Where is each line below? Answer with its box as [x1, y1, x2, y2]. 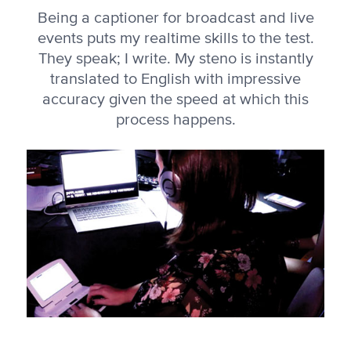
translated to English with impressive [50, 71, 301, 87]
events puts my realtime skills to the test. [37, 30, 314, 46]
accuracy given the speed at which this [42, 91, 309, 107]
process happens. [115, 111, 236, 128]
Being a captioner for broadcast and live [37, 9, 314, 26]
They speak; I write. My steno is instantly [38, 50, 313, 67]
